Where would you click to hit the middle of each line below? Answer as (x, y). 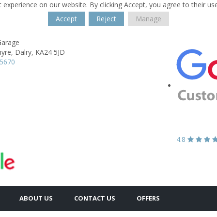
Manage (148, 19)
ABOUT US (36, 198)
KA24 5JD (50, 52)
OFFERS (148, 198)
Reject (106, 19)
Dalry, (24, 52)
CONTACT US (95, 198)
